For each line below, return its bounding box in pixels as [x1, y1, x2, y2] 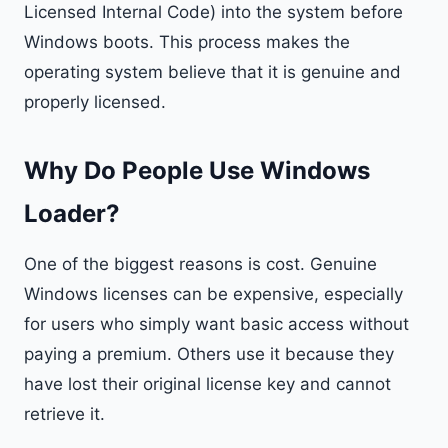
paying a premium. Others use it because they [24, 344, 394, 364]
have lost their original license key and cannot [24, 374, 391, 394]
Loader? [24, 199, 120, 228]
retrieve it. [24, 404, 105, 424]
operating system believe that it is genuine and [24, 62, 401, 82]
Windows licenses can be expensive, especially [24, 284, 403, 304]
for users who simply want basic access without [24, 314, 409, 334]
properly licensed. [24, 92, 166, 112]
